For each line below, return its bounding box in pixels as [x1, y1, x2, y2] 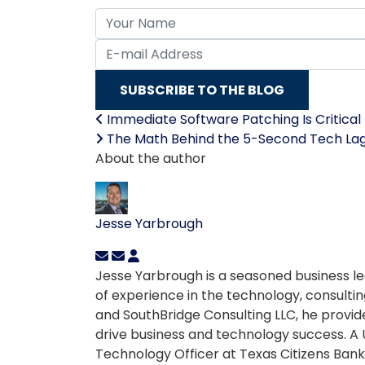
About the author [95, 149, 206, 168]
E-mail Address [95, 38, 191, 57]
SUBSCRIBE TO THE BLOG [120, 81, 284, 99]
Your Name [95, 7, 165, 26]
